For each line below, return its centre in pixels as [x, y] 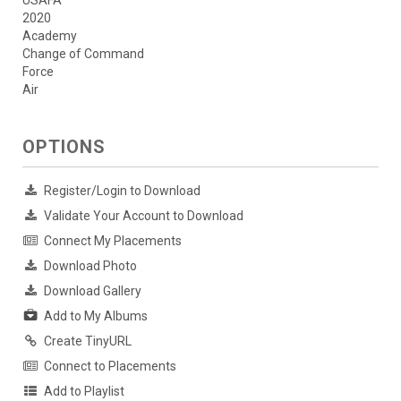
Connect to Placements [110, 367]
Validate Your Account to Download [144, 216]
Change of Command [83, 54]
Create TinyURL [88, 341]
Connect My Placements [113, 241]
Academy [50, 36]
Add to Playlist [84, 392]
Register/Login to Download [122, 191]
